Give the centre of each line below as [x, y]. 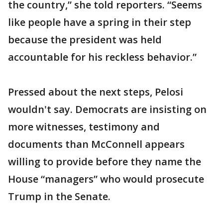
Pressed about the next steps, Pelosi [96, 92]
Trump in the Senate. [59, 196]
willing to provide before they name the [105, 162]
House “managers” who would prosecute [106, 179]
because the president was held [85, 40]
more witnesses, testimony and [84, 127]
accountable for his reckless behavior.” [102, 57]
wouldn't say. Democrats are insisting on [107, 109]
